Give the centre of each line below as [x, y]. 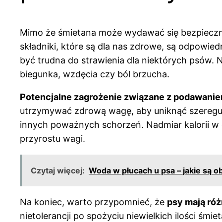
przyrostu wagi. [53, 139]
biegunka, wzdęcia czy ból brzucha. [95, 74]
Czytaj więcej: [58, 171]
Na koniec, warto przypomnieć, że [93, 202]
